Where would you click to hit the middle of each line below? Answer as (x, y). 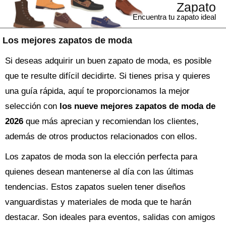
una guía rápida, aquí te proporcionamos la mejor (97, 91)
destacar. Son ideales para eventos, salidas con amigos (110, 217)
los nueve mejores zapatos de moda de (137, 106)
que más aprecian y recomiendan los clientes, (111, 121)
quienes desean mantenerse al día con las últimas (99, 172)
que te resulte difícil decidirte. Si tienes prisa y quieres (108, 76)
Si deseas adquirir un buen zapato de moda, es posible (108, 61)
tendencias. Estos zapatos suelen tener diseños (95, 187)
